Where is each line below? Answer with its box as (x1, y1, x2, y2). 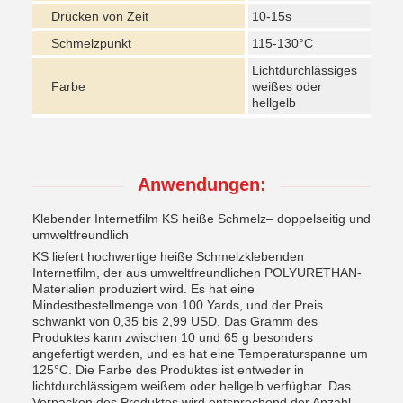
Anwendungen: (137, 175, 266, 194)
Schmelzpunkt (51, 36, 131, 50)
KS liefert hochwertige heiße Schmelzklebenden (32, 249, 304, 264)
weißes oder (252, 79, 322, 94)
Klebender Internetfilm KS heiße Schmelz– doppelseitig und (32, 211, 371, 226)
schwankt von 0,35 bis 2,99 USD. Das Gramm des (32, 314, 318, 328)
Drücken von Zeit (51, 9, 148, 23)
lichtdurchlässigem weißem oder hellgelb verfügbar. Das (32, 379, 351, 393)
